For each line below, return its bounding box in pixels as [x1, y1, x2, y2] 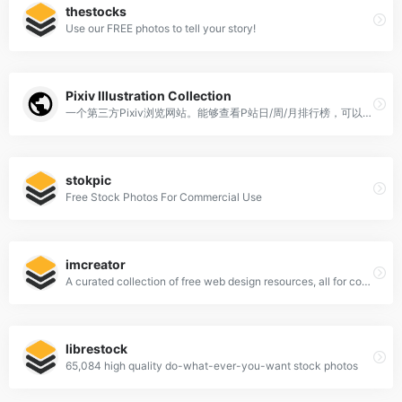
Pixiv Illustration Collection [66, 88, 232, 104]
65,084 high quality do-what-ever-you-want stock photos [66, 359, 358, 373]
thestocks [66, 4, 127, 20]
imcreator [66, 257, 126, 273]
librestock [66, 341, 127, 357]
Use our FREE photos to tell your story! [66, 22, 256, 36]
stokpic [66, 172, 111, 188]
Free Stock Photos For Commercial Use [66, 190, 262, 205]
